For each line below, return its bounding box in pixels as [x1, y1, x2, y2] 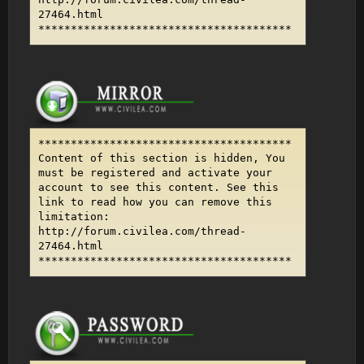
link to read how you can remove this [38, 196, 272, 209]
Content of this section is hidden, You [38, 152, 285, 165]
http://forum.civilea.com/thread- [38, 225, 246, 238]
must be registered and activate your [38, 167, 272, 180]
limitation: [38, 210, 110, 223]
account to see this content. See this [38, 181, 279, 194]
